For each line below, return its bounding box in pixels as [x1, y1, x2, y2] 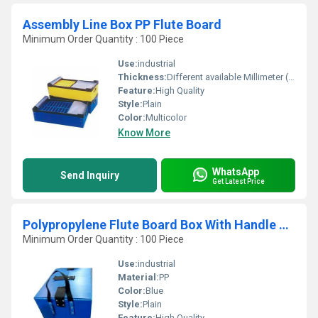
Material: [118, 272, 159, 283]
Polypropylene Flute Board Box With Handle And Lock [279, 217, 289, 232]
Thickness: [118, 72, 167, 82]
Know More [118, 127, 170, 138]
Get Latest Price [212, 177, 265, 185]
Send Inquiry [60, 170, 119, 181]
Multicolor [146, 112, 187, 123]
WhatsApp [212, 165, 259, 177]
